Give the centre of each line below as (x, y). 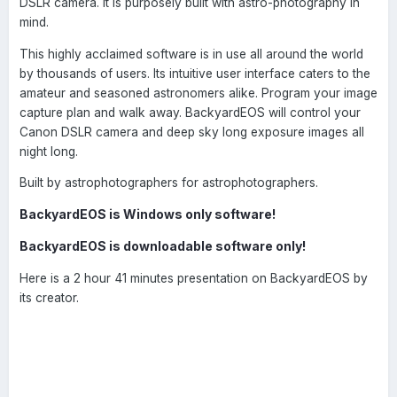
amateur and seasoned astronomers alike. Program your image (198, 93)
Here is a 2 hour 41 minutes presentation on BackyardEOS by (194, 278)
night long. (49, 151)
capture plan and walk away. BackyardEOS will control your (190, 112)
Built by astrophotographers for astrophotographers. (169, 183)
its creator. (49, 297)
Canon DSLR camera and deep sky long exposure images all (192, 132)
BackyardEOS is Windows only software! (148, 214)
